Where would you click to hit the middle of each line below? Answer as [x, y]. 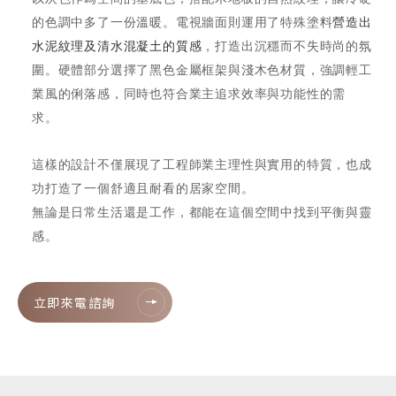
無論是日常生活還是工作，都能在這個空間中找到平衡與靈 [202, 212]
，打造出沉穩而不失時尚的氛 [287, 46]
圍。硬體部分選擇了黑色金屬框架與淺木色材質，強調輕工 [202, 70]
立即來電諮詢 [75, 302]
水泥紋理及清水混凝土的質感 [117, 46]
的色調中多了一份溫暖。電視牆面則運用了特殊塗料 [183, 22]
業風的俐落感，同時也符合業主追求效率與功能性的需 [189, 94]
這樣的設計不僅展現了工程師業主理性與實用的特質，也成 [202, 164]
